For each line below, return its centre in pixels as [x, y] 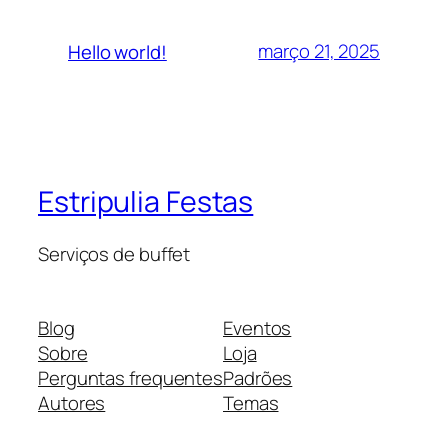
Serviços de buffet [114, 254]
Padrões [258, 377]
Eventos [257, 327]
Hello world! [117, 51]
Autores [72, 402]
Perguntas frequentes [130, 377]
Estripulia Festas [146, 202]
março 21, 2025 [319, 51]
